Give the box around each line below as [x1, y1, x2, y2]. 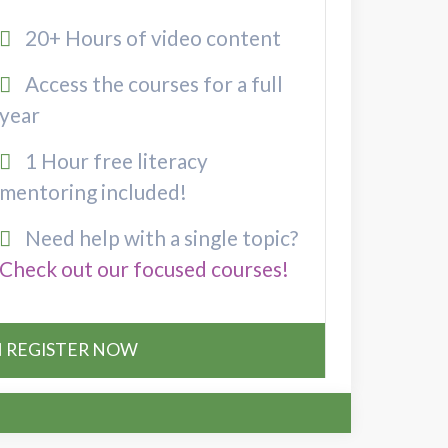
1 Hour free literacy [20, 148, 208, 174]
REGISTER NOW [2, 339, 138, 361]
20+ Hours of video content [20, 25, 281, 51]
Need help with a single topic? [20, 225, 298, 251]
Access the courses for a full [20, 71, 283, 97]
